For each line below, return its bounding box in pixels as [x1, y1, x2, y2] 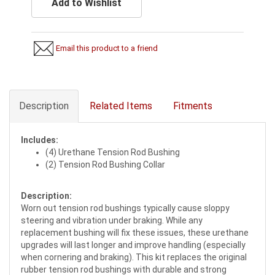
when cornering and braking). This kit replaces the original [21, 252, 247, 262]
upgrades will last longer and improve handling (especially [21, 239, 246, 250]
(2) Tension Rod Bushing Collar [45, 159, 165, 169]
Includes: [21, 134, 58, 145]
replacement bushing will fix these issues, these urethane [21, 227, 249, 238]
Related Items [90, 99, 152, 112]
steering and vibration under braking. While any [21, 215, 203, 225]
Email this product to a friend [56, 43, 158, 53]
